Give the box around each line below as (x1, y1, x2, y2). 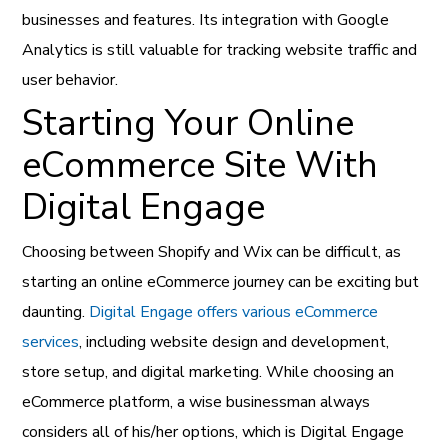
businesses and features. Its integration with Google (22, 8, 390, 31)
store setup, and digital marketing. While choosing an (22, 360, 395, 383)
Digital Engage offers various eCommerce (89, 300, 379, 323)
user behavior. (22, 68, 119, 91)
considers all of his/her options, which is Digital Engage (22, 420, 405, 443)
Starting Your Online (22, 98, 355, 148)
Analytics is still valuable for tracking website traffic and (22, 38, 418, 61)
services (22, 330, 80, 353)
